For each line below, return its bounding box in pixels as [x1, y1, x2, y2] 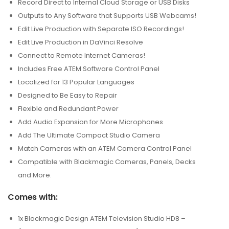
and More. [18, 170, 52, 180]
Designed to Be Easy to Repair [18, 90, 117, 100]
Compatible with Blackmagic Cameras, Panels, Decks [18, 157, 196, 167]
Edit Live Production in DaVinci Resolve [18, 37, 143, 47]
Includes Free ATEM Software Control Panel [18, 64, 159, 74]
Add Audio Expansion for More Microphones [18, 117, 163, 127]
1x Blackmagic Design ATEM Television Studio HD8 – [18, 214, 186, 223]
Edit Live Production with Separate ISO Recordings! [18, 24, 184, 34]
